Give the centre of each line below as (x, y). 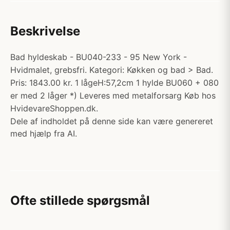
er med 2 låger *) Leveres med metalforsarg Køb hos (113, 95)
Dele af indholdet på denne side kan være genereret (112, 121)
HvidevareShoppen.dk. (54, 108)
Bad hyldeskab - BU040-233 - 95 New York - (99, 57)
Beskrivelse (45, 31)
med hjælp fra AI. (44, 133)
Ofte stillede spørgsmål (80, 200)
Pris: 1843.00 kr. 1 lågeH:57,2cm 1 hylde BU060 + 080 (114, 83)
